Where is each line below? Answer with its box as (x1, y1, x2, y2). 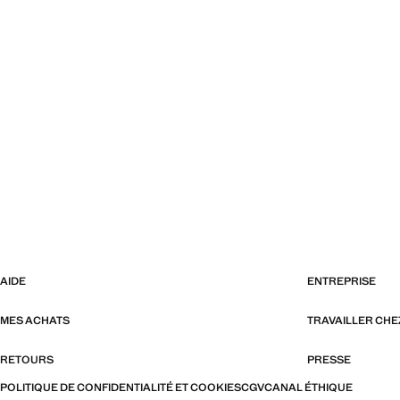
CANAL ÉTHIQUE (264, 380, 353, 396)
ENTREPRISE (307, 274, 376, 289)
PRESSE (307, 353, 351, 368)
